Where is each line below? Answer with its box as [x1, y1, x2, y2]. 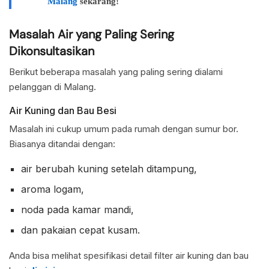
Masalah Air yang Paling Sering [9, 26, 174, 43]
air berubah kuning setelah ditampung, [21, 163, 197, 175]
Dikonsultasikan [9, 43, 94, 59]
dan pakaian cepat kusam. [21, 224, 140, 237]
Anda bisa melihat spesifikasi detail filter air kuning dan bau [9, 250, 249, 262]
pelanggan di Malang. [9, 80, 96, 92]
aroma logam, [21, 183, 84, 196]
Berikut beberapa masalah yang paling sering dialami [9, 65, 223, 77]
